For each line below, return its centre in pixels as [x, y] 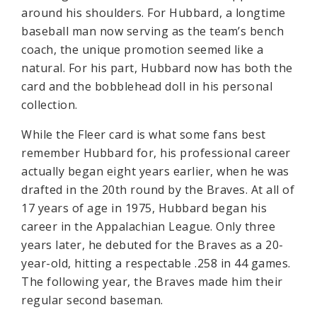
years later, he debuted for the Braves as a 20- [152, 244]
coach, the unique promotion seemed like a [143, 49]
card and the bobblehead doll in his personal [147, 86]
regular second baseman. [92, 300]
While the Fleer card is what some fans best [144, 134]
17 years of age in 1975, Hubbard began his [144, 208]
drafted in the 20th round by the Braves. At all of [158, 189]
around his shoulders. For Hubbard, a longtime [154, 12]
